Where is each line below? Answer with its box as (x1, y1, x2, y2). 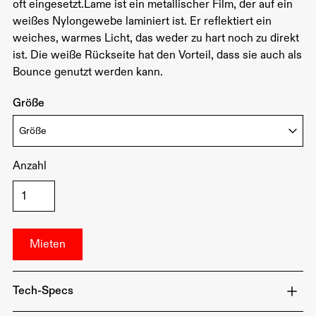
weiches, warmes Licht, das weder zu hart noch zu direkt (12, 31, 299, 47)
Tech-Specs (12, 284, 73, 299)
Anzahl (12, 159, 47, 174)
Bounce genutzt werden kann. (12, 65, 163, 80)
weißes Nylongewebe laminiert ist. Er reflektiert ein (12, 14, 272, 30)
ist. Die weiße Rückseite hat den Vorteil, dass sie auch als (12, 48, 302, 63)
